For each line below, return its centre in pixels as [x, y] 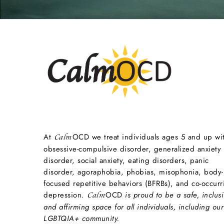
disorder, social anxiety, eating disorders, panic [126, 160]
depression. [65, 195]
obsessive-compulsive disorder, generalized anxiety [132, 149]
